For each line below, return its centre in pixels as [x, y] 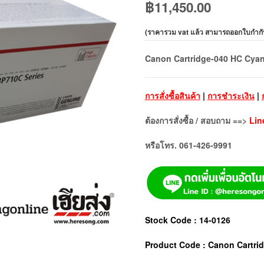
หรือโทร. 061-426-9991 [188, 145]
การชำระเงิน [231, 95]
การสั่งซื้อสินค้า [172, 95]
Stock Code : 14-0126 [187, 220]
